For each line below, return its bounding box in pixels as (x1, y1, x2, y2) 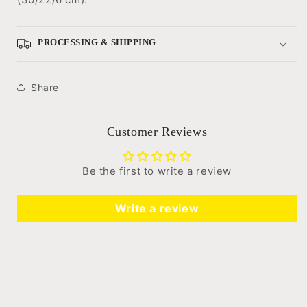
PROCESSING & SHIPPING (38, 37, 156, 47)
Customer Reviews (106, 125, 208, 138)
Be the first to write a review (82, 164, 232, 177)
